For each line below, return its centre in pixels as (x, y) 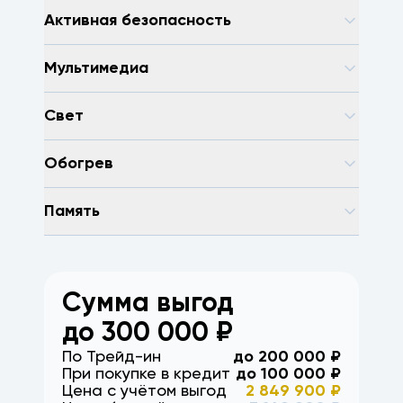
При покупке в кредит (146, 374)
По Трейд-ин (112, 357)
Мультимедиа (96, 68)
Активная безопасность (138, 20)
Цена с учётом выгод (144, 391)
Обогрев (79, 163)
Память (72, 211)
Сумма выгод (148, 304)
